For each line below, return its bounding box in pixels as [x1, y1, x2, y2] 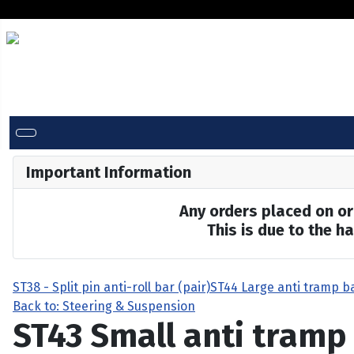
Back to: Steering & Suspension [13, 298, 195, 314]
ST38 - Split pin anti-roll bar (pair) [13, 279, 210, 295]
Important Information [26, 162, 191, 182]
